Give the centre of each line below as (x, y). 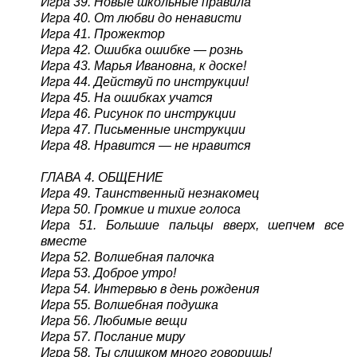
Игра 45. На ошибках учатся (126, 97)
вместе (63, 241)
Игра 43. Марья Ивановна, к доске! (143, 65)
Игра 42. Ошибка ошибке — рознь (141, 49)
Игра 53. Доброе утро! (108, 273)
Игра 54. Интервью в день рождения (150, 288)
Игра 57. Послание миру (112, 336)
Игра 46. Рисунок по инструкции (138, 113)
